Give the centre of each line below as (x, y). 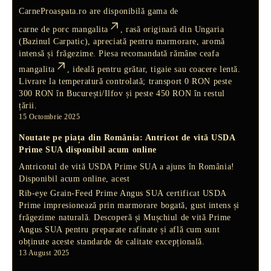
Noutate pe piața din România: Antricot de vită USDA (127, 137)
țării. (28, 105)
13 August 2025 (44, 253)
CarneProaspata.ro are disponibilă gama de (99, 11)
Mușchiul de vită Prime (187, 217)
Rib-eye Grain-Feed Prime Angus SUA (91, 193)
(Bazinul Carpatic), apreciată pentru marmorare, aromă (122, 41)
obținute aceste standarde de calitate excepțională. (112, 241)
